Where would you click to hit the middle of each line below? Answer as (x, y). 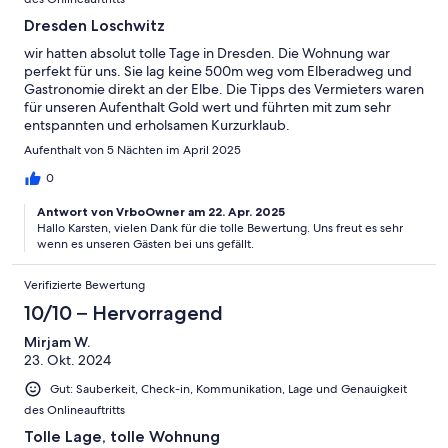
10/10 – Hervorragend (123, 312)
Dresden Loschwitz (94, 25)
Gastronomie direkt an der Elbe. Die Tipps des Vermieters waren (224, 88)
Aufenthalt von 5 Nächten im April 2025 (132, 149)
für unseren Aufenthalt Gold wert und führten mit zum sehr (207, 106)
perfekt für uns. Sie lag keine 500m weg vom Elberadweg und (218, 70)
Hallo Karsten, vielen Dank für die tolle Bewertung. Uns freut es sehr (220, 227)
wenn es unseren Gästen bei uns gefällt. (145, 243)
